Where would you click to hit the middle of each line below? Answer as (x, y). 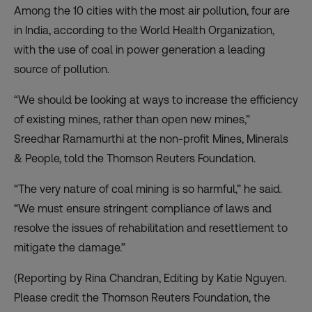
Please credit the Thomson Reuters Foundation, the (142, 297)
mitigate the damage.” (70, 247)
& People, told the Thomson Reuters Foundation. (135, 158)
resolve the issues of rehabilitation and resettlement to (151, 228)
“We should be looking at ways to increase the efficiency (156, 100)
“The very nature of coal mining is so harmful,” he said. (148, 189)
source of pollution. (62, 69)
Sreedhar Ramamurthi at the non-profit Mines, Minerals (151, 139)
